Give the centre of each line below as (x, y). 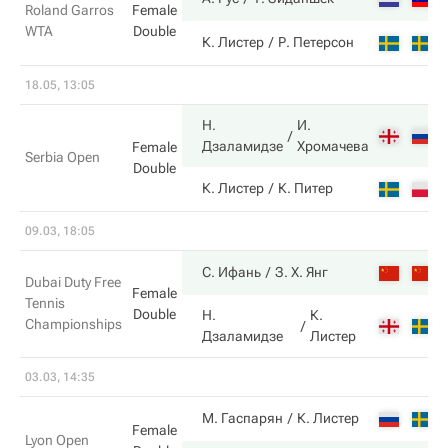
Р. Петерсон (316, 42)
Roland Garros (69, 10)
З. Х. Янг (301, 272)
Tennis (45, 303)
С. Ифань (231, 272)
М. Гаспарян (242, 418)
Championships (73, 324)
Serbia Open (62, 157)
